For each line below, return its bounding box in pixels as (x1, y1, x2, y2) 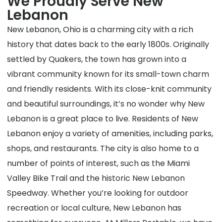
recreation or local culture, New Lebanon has (7, 202, 182, 214)
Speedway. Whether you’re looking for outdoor (7, 187, 189, 199)
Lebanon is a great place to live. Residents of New (7, 113, 199, 125)
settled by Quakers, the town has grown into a (7, 54, 187, 65)
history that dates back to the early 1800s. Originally (7, 39, 210, 51)
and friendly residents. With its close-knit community (7, 83, 212, 95)
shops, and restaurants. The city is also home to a (7, 143, 199, 155)
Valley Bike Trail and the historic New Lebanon (7, 172, 185, 184)
